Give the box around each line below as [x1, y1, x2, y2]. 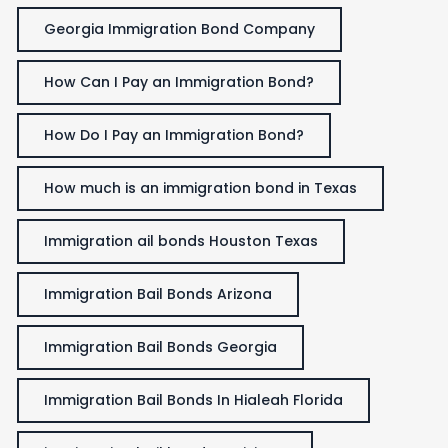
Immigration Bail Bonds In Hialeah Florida [44, 389, 343, 410]
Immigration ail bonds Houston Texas [44, 230, 318, 251]
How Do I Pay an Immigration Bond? [44, 124, 304, 145]
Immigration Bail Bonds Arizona [44, 283, 272, 304]
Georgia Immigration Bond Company [44, 18, 315, 39]
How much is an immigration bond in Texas [44, 177, 357, 198]
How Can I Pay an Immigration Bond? [44, 71, 314, 92]
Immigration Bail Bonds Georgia [44, 336, 277, 357]
